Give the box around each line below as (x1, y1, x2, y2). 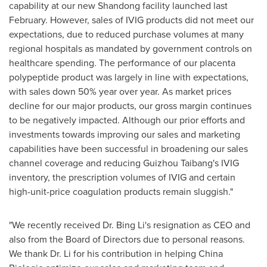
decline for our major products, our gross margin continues (9, 99, 252, 112)
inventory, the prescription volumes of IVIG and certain (9, 170, 235, 184)
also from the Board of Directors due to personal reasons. (9, 232, 245, 246)
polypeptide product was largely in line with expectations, (9, 70, 249, 83)
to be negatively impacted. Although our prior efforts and (9, 113, 245, 126)
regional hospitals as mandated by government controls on (9, 42, 252, 55)
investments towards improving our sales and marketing (9, 128, 240, 141)
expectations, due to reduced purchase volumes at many (9, 27, 244, 41)
